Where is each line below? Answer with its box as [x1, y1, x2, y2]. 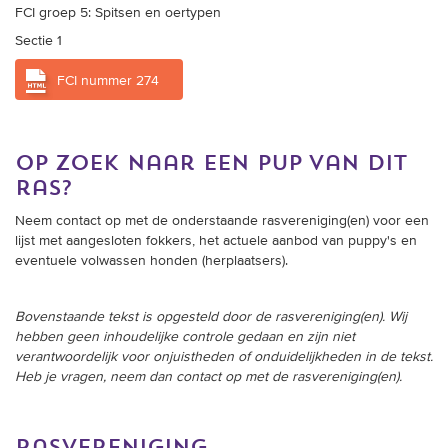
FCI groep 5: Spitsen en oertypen [15, 6, 221, 21]
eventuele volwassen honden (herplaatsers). [15, 254, 292, 269]
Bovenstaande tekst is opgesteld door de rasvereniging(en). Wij [15, 310, 407, 325]
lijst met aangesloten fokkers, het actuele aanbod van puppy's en [15, 234, 417, 249]
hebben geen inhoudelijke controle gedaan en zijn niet [15, 330, 355, 345]
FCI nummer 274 [57, 74, 159, 89]
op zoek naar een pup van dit [15, 153, 406, 175]
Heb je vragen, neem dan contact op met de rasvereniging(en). [15, 370, 402, 385]
